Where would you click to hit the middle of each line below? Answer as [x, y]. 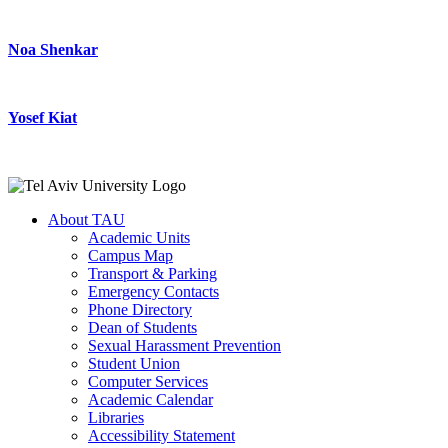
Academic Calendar [150, 400]
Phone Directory [140, 310]
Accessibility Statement [161, 436]
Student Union [134, 364]
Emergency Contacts [153, 292]
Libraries [116, 418]
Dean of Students [142, 328]
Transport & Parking [152, 274]
